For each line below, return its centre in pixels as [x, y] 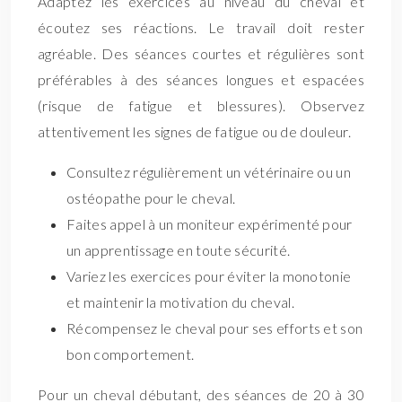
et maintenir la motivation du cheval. [180, 302]
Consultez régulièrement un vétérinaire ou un [209, 172]
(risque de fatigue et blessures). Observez [201, 105]
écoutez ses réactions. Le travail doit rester [201, 27]
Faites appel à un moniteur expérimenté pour [210, 224]
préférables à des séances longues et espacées [201, 79]
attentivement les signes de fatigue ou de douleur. [195, 131]
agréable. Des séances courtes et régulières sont [201, 53]
